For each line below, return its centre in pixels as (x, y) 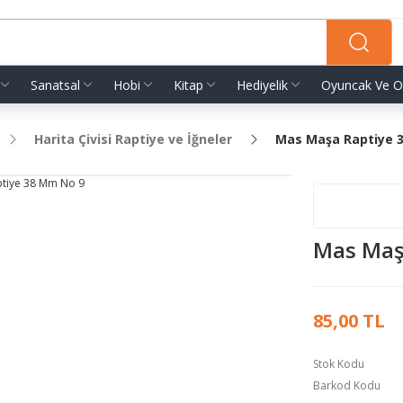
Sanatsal (55, 85)
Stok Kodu (339, 364)
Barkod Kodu (347, 385)
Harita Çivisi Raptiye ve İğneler (133, 139)
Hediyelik (262, 85)
